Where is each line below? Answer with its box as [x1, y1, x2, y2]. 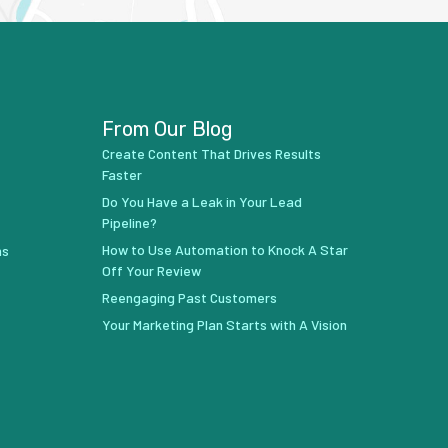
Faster [101, 166, 142, 184]
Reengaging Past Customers [101, 289, 277, 307]
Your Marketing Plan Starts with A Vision [101, 316, 347, 334]
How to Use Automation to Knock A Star [101, 241, 348, 259]
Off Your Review [101, 262, 201, 280]
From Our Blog [101, 117, 233, 142]
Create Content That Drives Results [101, 145, 321, 163]
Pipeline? [101, 214, 157, 232]
